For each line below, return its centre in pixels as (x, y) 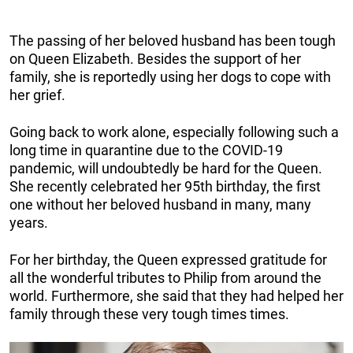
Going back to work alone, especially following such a (174, 132)
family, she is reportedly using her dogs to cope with (170, 77)
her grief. (37, 95)
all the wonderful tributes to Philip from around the (165, 278)
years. (29, 223)
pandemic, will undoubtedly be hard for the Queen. (166, 168)
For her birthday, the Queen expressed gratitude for (168, 260)
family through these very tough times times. (149, 314)
